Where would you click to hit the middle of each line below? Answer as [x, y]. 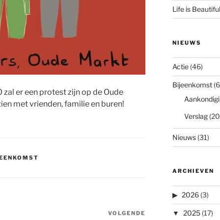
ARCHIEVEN [193, 171]
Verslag [196, 116]
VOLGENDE [127, 213]
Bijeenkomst [192, 85]
